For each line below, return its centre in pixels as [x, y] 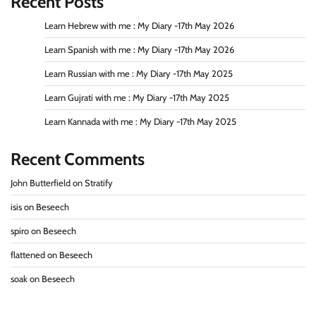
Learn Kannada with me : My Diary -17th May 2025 [140, 121]
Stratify [99, 183]
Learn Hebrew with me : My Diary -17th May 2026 [139, 25]
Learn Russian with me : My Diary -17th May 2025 [139, 73]
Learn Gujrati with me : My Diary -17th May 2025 [137, 97]
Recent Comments [78, 159]
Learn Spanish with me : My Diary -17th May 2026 [139, 49]
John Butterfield [41, 183]
